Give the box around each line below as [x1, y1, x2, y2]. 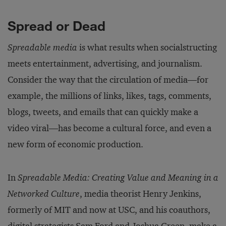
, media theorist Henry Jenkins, [80, 188, 201, 199]
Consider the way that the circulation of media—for [8, 74, 208, 85]
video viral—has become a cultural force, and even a [8, 123, 211, 134]
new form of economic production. [8, 139, 143, 150]
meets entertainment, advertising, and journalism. [8, 58, 202, 69]
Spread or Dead [8, 17, 105, 34]
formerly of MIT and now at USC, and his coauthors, [8, 204, 210, 215]
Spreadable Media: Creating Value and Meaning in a [18, 172, 218, 183]
